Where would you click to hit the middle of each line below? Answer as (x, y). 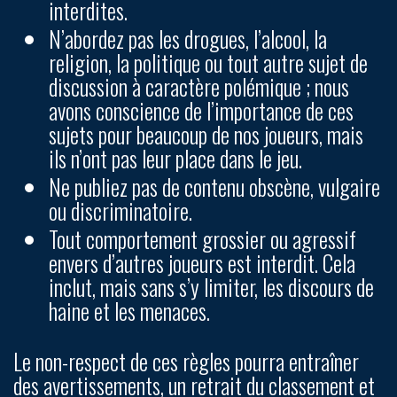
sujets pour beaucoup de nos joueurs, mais (206, 134)
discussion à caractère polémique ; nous (199, 86)
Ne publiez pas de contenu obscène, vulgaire (214, 187)
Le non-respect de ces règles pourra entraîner (186, 361)
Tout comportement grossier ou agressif (202, 239)
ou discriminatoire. (121, 210)
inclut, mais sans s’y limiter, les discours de (211, 287)
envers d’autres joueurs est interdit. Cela (202, 263)
